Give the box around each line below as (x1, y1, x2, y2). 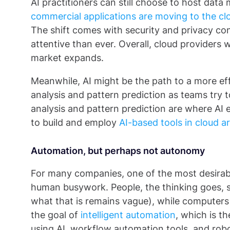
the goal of (31, 209, 81, 220)
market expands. (31, 52, 104, 63)
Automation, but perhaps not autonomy (31, 145, 205, 156)
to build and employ (31, 117, 119, 128)
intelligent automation (81, 209, 176, 220)
